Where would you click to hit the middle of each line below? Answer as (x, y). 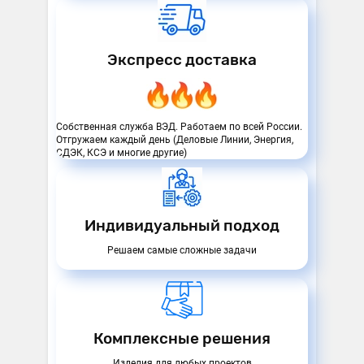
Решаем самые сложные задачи (182, 251)
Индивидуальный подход (182, 226)
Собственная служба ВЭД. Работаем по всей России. (179, 126)
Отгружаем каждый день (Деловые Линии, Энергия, (175, 139)
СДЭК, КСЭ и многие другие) (121, 152)
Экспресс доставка (182, 60)
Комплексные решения (182, 338)
